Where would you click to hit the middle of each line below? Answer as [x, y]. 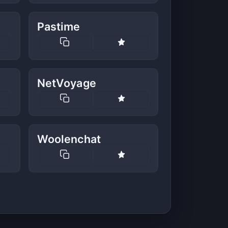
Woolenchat [69, 139]
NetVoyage [66, 83]
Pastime [59, 27]
